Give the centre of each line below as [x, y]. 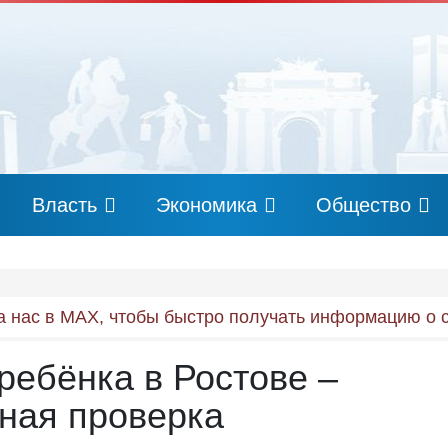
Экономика [206, 205]
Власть [64, 205]
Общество [363, 205]
